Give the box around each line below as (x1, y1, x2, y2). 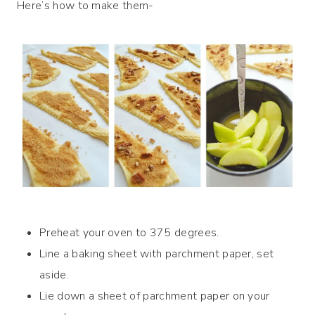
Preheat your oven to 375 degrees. (39, 224, 219, 240)
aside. (39, 266, 69, 283)
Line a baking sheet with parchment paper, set (39, 245, 274, 262)
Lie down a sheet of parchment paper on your (39, 288, 270, 304)
